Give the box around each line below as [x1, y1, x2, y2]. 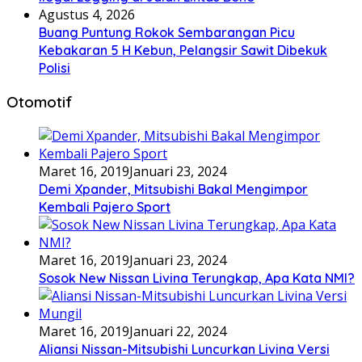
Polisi [39, 60, 70, 77]
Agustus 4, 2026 [39, 6, 135, 24]
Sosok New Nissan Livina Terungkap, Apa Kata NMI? [39, 269, 355, 286]
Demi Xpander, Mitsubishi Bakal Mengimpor [39, 180, 308, 197]
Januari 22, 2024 [129, 322, 226, 340]
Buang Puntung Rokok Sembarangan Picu [39, 24, 295, 41]
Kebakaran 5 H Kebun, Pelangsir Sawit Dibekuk [39, 42, 327, 59]
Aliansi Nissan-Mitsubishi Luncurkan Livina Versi [39, 340, 330, 357]
